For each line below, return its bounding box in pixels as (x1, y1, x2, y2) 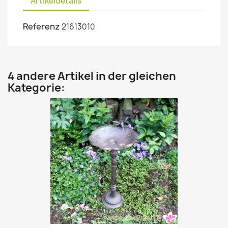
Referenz (23, 21, 60, 32)
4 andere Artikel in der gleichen (8, 69, 176, 83)
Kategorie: (8, 80, 65, 95)
